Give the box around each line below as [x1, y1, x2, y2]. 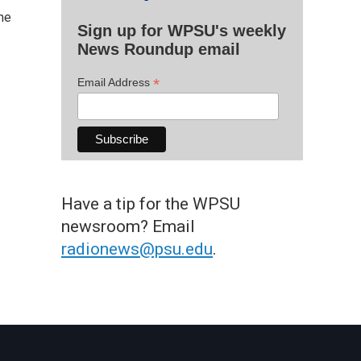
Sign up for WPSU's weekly [77, 21, 286, 39]
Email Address [77, 75, 153, 89]
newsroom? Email [61, 216, 195, 236]
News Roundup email [77, 39, 240, 58]
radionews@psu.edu [61, 239, 213, 259]
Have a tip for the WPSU [61, 193, 240, 214]
